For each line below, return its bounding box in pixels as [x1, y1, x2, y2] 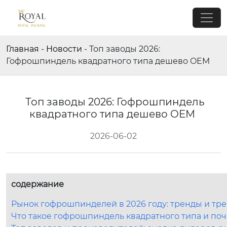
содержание [11, 179, 64, 189]
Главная [6, 44, 39, 54]
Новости [46, 44, 82, 54]
